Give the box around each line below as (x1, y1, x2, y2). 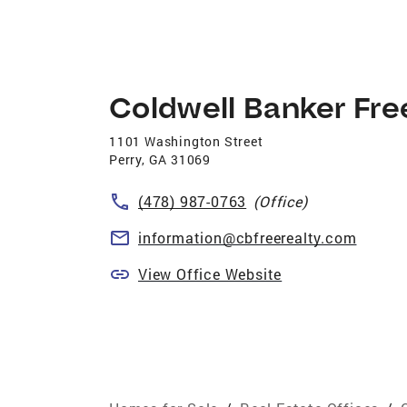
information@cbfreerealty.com (138, 227, 357, 247)
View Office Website (138, 263, 283, 283)
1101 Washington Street (109, 132, 263, 150)
